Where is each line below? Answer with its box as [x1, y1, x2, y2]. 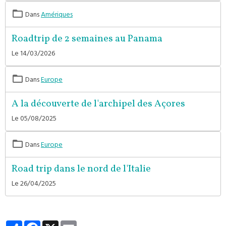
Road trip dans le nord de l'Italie [12, 162, 151, 176]
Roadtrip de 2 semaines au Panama [12, 32, 162, 46]
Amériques [41, 9, 73, 23]
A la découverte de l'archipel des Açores [12, 97, 185, 111]
